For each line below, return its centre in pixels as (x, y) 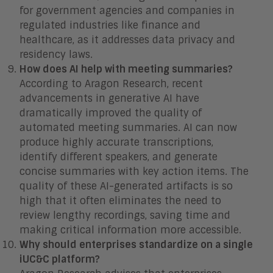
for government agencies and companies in (127, 10)
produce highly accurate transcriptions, (116, 142)
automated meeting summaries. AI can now (128, 127)
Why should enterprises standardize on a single (136, 244)
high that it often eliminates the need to (120, 200)
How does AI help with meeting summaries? (126, 69)
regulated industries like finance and (110, 25)
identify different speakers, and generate (119, 157)
